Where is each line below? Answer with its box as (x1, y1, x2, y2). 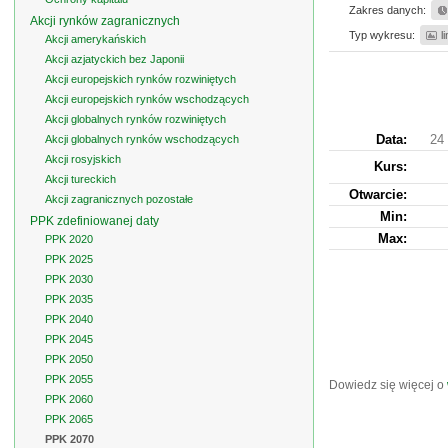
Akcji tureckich (45, 173, 116, 185)
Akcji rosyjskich (45, 153, 121, 165)
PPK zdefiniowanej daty (30, 214, 159, 228)
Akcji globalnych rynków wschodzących (45, 133, 239, 145)
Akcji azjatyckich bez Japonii (45, 53, 184, 65)
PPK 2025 (45, 253, 93, 265)
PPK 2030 (45, 273, 93, 285)
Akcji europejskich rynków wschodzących (45, 93, 249, 105)
